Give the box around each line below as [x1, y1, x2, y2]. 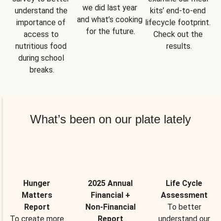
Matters [21, 190, 52, 200]
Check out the [153, 29, 203, 39]
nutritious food [15, 41, 67, 51]
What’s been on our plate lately [30, 112, 191, 126]
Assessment [160, 190, 208, 200]
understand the [14, 5, 68, 15]
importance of [16, 17, 66, 27]
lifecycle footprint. [145, 17, 211, 27]
